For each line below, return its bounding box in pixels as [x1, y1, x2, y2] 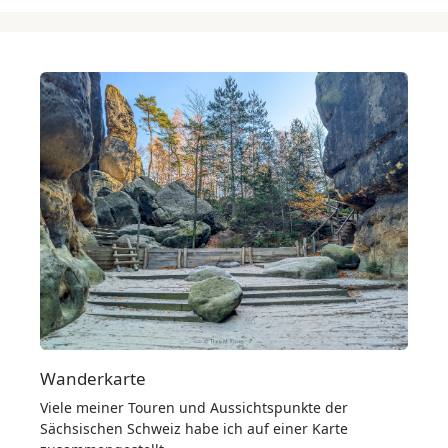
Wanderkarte [40, 366, 146, 390]
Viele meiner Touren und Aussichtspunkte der [40, 397, 348, 417]
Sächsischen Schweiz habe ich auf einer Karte [40, 418, 348, 438]
